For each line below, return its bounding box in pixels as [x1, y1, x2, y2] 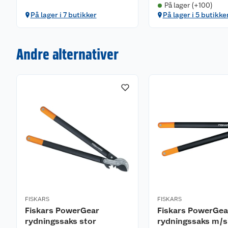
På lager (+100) [164, 1, 213, 9]
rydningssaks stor [25, 216, 96, 226]
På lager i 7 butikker [30, 11, 97, 19]
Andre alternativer [16, 45, 119, 63]
